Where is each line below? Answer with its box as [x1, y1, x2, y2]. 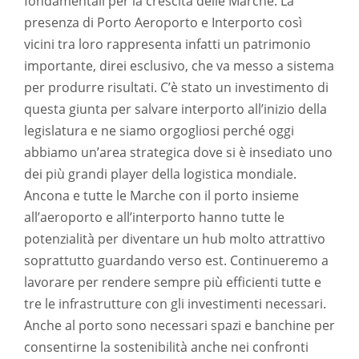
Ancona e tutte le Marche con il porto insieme [24, 187, 299, 204]
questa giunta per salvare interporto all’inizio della [24, 100, 327, 118]
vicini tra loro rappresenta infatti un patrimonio [24, 35, 311, 53]
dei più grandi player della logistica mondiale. [24, 165, 296, 183]
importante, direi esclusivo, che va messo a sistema [24, 57, 334, 75]
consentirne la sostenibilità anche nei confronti [24, 338, 309, 356]
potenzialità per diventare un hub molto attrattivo [24, 230, 325, 248]
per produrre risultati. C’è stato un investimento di [24, 79, 329, 96]
